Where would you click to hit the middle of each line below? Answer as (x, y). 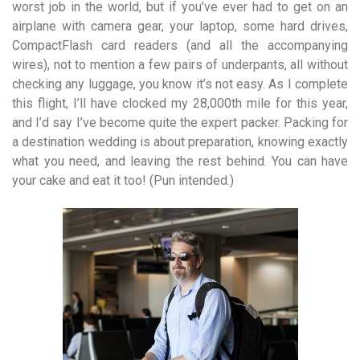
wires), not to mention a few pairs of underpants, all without (180, 65)
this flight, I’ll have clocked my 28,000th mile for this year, (180, 103)
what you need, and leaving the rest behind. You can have (180, 161)
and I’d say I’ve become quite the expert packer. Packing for (180, 123)
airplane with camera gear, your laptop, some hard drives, (180, 26)
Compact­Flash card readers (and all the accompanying (180, 45)
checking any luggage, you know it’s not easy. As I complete (180, 84)
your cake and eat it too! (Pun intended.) (123, 180)
